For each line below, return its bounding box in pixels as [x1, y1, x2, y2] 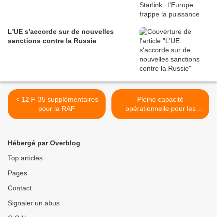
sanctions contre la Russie [8, 37, 96, 45]
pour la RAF [38, 105, 75, 113]
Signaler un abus [8, 199, 60, 207]
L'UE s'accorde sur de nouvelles [8, 28, 114, 36]
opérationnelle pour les [125, 105, 196, 113]
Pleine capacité [137, 95, 184, 104]
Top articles [8, 154, 43, 162]
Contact [8, 184, 31, 192]
